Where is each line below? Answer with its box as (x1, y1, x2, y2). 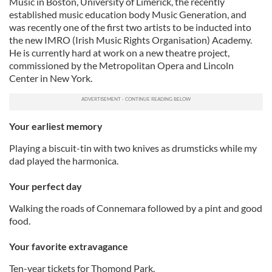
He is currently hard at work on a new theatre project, (9, 47, 229, 58)
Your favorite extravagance (9, 240, 128, 252)
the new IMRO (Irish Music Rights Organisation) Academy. (9, 34, 252, 46)
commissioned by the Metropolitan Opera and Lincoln (9, 59, 234, 71)
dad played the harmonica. (9, 155, 118, 166)
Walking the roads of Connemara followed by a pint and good (9, 202, 262, 214)
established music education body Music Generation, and (9, 8, 246, 20)
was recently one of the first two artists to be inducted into (9, 21, 251, 33)
